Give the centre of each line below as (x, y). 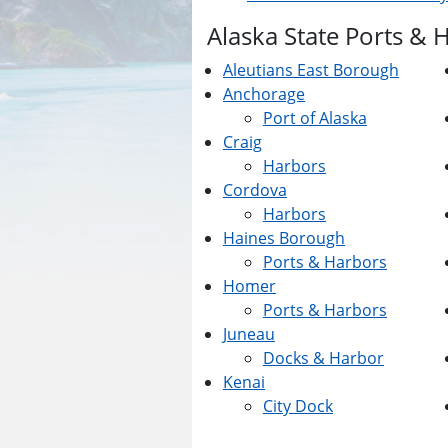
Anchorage (264, 94)
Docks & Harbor (323, 358)
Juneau (249, 334)
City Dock (298, 406)
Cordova (255, 190)
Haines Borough (284, 238)
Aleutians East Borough (311, 70)
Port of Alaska (315, 118)
